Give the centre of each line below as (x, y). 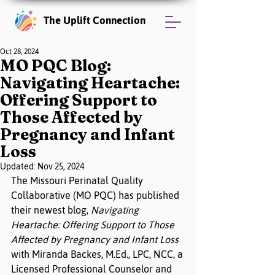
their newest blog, (51, 210)
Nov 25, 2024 (61, 166)
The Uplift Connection (95, 20)
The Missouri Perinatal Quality (78, 180)
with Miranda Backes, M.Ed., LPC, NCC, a (98, 254)
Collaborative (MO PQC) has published (96, 195)
